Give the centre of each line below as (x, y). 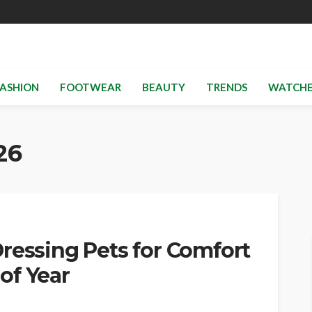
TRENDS (226, 87)
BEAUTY (163, 87)
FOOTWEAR (90, 87)
